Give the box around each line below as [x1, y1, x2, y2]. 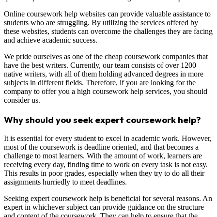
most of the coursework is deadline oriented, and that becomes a [4, 143, 199, 152]
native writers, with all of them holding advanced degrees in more [4, 69, 203, 78]
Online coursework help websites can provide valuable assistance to [4, 9, 211, 18]
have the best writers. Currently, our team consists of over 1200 [4, 61, 196, 69]
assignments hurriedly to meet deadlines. [4, 178, 127, 186]
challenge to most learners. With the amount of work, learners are [4, 152, 202, 160]
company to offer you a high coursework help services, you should [4, 87, 207, 95]
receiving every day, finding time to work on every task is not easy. [4, 160, 208, 169]
